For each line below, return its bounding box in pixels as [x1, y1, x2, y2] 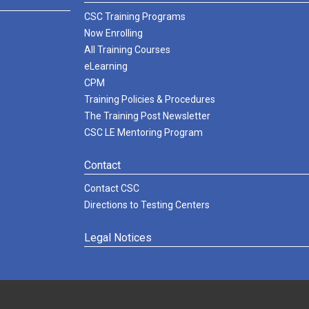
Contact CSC [84, 183, 139, 194]
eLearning [84, 61, 128, 72]
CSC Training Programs [84, 11, 186, 22]
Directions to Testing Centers [84, 199, 210, 210]
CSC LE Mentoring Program [84, 127, 203, 138]
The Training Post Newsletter [84, 110, 210, 121]
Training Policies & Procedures [84, 94, 215, 105]
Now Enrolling [84, 28, 143, 39]
